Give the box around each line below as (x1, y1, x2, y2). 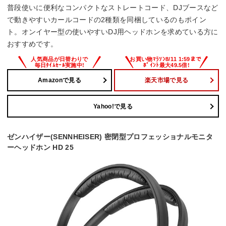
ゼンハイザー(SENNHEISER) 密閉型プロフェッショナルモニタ (7, 133, 213, 141)
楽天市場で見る (144, 76, 189, 84)
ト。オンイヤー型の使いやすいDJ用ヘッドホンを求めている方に (7, 27, 218, 36)
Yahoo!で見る (93, 102, 133, 110)
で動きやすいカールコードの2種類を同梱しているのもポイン (7, 15, 206, 24)
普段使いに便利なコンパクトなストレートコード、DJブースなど (7, 3, 218, 12)
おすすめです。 (7, 39, 58, 48)
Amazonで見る (38, 76, 81, 84)
